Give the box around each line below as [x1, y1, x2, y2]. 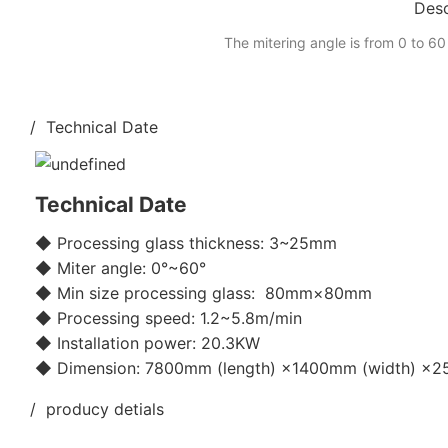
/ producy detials [30, 398, 164, 419]
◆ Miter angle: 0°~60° [35, 257, 206, 278]
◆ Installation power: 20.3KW [35, 332, 260, 353]
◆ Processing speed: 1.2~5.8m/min [35, 307, 302, 328]
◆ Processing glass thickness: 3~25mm [35, 232, 337, 253]
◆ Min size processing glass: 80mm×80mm [35, 282, 372, 303]
